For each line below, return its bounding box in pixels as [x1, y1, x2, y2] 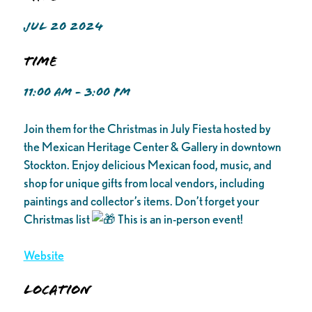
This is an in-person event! [115, 211, 243, 226]
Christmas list [23, 211, 92, 226]
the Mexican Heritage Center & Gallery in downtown [23, 139, 281, 154]
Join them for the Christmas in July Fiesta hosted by [23, 120, 271, 136]
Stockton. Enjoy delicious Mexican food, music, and [23, 157, 272, 172]
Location [23, 281, 91, 299]
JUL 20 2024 [23, 19, 103, 34]
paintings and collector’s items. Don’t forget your [23, 193, 259, 208]
